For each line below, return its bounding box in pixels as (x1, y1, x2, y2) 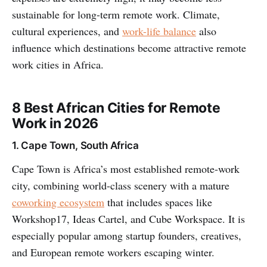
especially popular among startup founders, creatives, (12, 228, 241, 243)
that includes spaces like (104, 194, 212, 209)
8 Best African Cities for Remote (12, 99, 221, 116)
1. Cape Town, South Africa (12, 139, 139, 151)
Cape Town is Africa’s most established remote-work (12, 161, 240, 176)
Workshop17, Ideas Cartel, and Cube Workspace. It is (12, 211, 245, 226)
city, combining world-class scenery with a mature (12, 178, 229, 193)
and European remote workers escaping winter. (12, 244, 215, 259)
